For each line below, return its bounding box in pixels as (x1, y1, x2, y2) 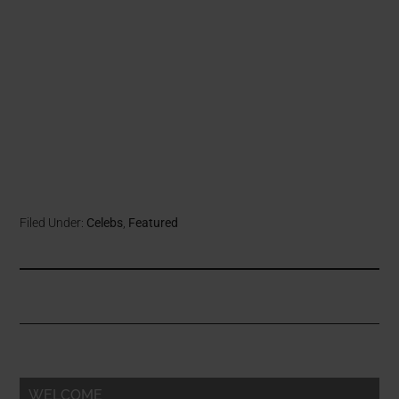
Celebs (86, 216, 124, 231)
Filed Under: (20, 216, 87, 231)
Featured (128, 216, 179, 231)
